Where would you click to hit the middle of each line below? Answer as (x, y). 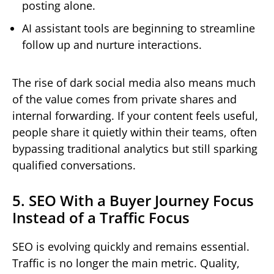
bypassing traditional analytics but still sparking (135, 148)
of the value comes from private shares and (124, 99)
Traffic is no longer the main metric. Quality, (126, 263)
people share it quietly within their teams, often (135, 132)
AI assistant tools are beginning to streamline (139, 28)
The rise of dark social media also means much (134, 82)
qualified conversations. (74, 165)
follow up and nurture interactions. (112, 44)
